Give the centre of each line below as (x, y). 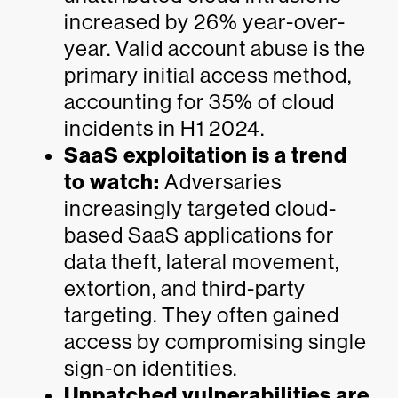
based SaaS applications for (199, 235)
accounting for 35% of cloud (199, 102)
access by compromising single (215, 342)
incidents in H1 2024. (164, 128)
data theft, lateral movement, (202, 262)
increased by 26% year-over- (205, 22)
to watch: (112, 182)
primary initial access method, (208, 75)
